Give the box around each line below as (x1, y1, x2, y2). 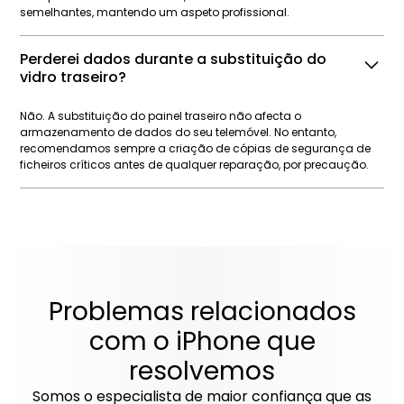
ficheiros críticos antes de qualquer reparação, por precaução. (20, 157, 370, 173)
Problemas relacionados (48, 294, 356, 330)
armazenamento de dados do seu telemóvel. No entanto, (20, 124, 337, 141)
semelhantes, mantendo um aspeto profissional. (20, 5, 290, 21)
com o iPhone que (88, 324, 316, 360)
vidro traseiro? (20, 67, 127, 88)
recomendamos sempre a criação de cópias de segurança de (20, 141, 372, 157)
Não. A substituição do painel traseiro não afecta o (20, 108, 302, 124)
